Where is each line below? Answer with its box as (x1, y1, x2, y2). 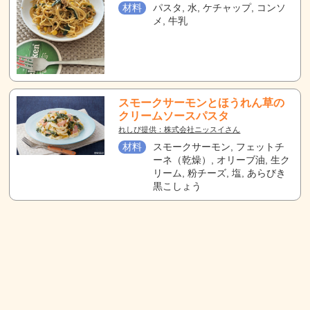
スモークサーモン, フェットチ (153, 141, 285, 152)
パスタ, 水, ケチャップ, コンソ (153, 2, 286, 13)
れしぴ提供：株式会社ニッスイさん (118, 125, 241, 134)
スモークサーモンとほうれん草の (118, 97, 285, 109)
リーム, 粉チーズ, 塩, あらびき (153, 167, 286, 179)
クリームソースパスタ (118, 110, 230, 122)
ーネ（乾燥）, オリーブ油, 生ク (153, 154, 291, 165)
